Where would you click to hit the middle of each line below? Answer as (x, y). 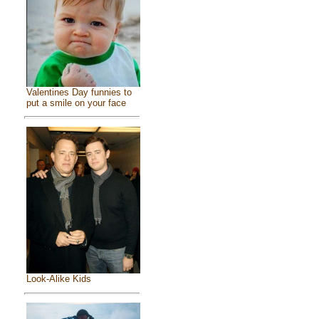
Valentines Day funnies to (79, 93)
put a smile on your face (76, 103)
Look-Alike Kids (59, 279)
